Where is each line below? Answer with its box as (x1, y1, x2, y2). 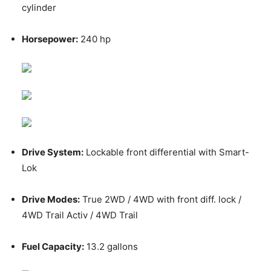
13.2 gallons (84, 241, 138, 253)
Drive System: (22, 146, 83, 158)
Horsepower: (22, 33, 78, 45)
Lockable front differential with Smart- (83, 146, 249, 158)
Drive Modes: (22, 194, 80, 206)
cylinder (22, 2, 56, 14)
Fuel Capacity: (22, 241, 84, 253)
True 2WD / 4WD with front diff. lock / (80, 194, 241, 206)
